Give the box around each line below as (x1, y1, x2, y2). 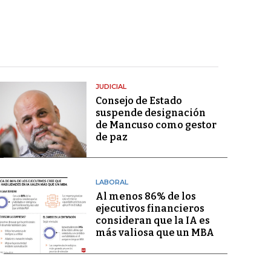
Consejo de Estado (95, 95, 182, 106)
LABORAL (95, 178, 128, 187)
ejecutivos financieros (95, 203, 204, 215)
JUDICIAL (95, 82, 126, 91)
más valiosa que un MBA (95, 227, 214, 239)
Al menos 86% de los (95, 191, 196, 203)
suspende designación (95, 107, 206, 119)
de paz (95, 131, 128, 143)
